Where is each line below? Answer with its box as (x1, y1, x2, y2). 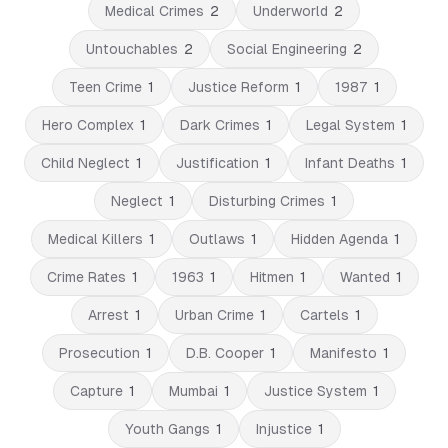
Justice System (263, 383, 367, 399)
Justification (176, 155, 259, 171)
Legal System (305, 117, 395, 133)
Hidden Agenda (291, 231, 388, 247)
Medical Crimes (105, 3, 204, 19)
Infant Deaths (305, 155, 395, 171)
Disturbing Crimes (209, 193, 325, 209)
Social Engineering (227, 41, 347, 57)
